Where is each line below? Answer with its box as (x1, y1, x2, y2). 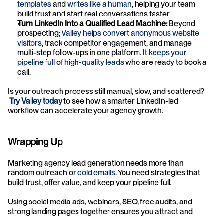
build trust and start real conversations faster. (17, 9, 170, 18)
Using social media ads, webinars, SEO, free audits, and (8, 197, 192, 206)
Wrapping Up (8, 136, 62, 148)
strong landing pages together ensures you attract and (8, 206, 193, 216)
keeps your (149, 47, 186, 57)
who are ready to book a (124, 57, 207, 67)
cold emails (77, 168, 115, 177)
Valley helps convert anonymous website (62, 28, 199, 38)
